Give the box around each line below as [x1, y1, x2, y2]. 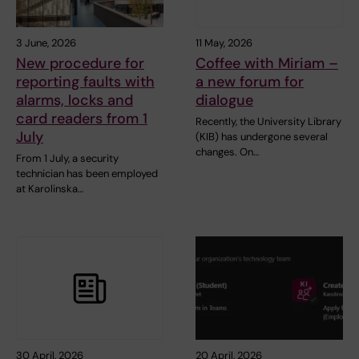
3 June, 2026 [16, 36, 76, 50]
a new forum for [196, 72, 304, 92]
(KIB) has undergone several [196, 130, 328, 144]
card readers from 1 [16, 109, 147, 129]
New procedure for [16, 54, 144, 74]
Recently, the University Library [196, 115, 341, 129]
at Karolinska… [16, 182, 83, 196]
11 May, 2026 [196, 36, 252, 50]
